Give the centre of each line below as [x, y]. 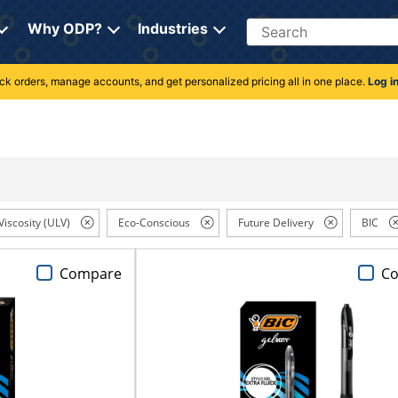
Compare [90, 273]
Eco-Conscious [154, 223]
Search [268, 26]
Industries [172, 28]
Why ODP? [64, 28]
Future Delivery [275, 223]
